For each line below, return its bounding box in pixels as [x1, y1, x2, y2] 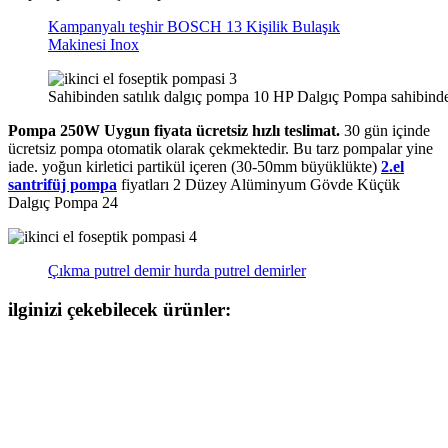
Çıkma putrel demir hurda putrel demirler [48, 262, 306, 280]
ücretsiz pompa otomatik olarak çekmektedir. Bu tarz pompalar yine [8, 140, 433, 158]
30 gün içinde [340, 122, 430, 140]
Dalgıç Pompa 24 [8, 194, 118, 212]
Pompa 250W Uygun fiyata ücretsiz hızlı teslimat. [8, 122, 340, 140]
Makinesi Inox [48, 36, 139, 54]
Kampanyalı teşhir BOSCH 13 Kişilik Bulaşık [48, 18, 340, 36]
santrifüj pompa [8, 176, 117, 194]
